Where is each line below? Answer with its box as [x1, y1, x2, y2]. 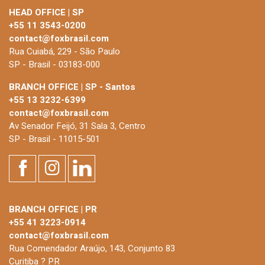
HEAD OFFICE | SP [9, 5, 84, 19]
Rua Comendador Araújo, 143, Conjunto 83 [9, 241, 175, 255]
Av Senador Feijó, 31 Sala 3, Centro [9, 119, 146, 132]
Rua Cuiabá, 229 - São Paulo [9, 44, 120, 58]
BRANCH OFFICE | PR [9, 202, 97, 216]
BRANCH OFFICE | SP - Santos [9, 80, 135, 93]
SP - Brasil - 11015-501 [9, 132, 100, 146]
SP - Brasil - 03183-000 [9, 57, 100, 71]
